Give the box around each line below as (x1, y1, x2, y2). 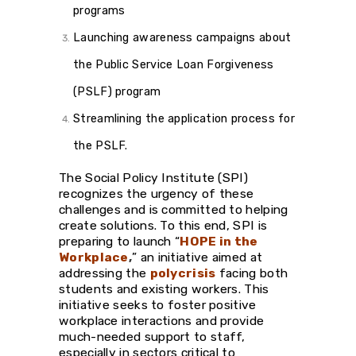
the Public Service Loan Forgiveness (73, 56, 274, 72)
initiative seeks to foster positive (59, 296, 257, 312)
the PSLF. (73, 137, 128, 153)
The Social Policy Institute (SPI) (59, 169, 248, 185)
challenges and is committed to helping (59, 201, 288, 217)
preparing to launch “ (59, 233, 180, 249)
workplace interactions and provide (59, 312, 265, 328)
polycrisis (149, 265, 216, 281)
